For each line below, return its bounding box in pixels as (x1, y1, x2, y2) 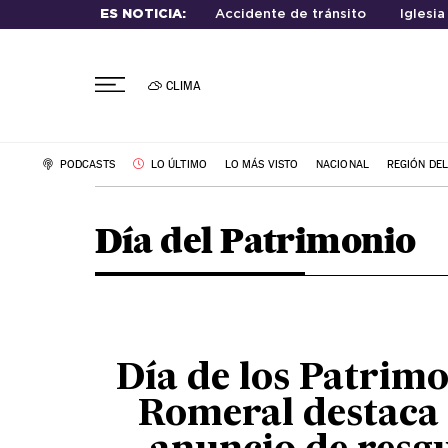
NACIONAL (316, 157, 369, 171)
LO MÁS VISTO (224, 157, 299, 171)
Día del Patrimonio (94, 218, 416, 262)
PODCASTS (56, 157, 115, 171)
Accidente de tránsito (214, 9, 366, 20)
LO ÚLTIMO (147, 157, 207, 171)
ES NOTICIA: (99, 9, 186, 20)
